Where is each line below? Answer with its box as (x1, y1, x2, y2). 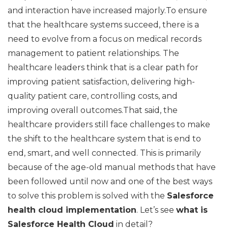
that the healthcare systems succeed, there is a (8, 19, 199, 30)
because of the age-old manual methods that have (8, 162, 216, 172)
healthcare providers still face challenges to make (8, 119, 210, 129)
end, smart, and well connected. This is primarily (8, 148, 201, 158)
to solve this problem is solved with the (8, 190, 167, 201)
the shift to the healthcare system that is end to (8, 133, 201, 144)
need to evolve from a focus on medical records (8, 34, 202, 44)
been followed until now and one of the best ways (8, 176, 212, 186)
